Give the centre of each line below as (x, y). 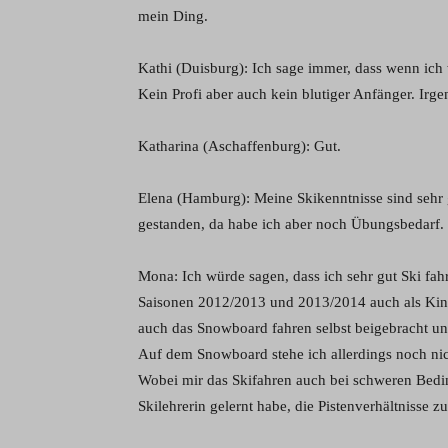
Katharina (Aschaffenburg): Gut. (239, 145)
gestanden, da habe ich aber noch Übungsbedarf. (291, 223)
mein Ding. (173, 15)
